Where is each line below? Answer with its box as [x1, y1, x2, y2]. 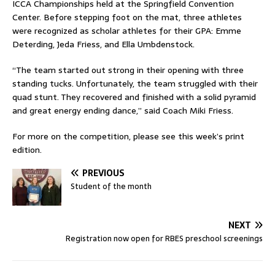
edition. [12, 143, 42, 157]
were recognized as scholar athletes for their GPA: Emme [12, 24, 241, 38]
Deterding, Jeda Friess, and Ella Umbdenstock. [12, 37, 195, 52]
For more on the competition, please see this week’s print [12, 130, 244, 144]
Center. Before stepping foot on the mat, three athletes [12, 10, 242, 25]
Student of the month [71, 180, 152, 193]
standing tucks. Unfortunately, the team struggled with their [12, 77, 258, 91]
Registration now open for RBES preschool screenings [66, 232, 263, 246]
